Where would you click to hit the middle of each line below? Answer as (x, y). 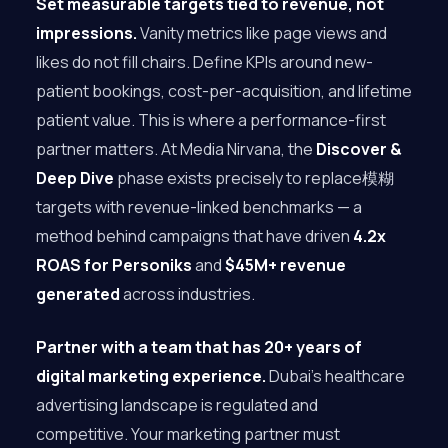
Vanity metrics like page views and (262, 33)
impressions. (86, 33)
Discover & (359, 149)
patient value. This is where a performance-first (211, 120)
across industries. (187, 294)
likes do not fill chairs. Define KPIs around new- (204, 62)
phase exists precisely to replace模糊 (254, 178)
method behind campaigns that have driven (194, 236)
